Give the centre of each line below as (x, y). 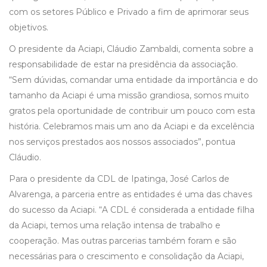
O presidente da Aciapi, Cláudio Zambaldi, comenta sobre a (131, 49)
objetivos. (29, 28)
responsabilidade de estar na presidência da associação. (123, 65)
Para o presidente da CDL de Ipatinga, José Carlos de (119, 179)
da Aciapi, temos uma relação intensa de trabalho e (115, 226)
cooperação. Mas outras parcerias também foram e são (123, 241)
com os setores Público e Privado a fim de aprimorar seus (129, 12)
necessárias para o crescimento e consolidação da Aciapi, (126, 257)
